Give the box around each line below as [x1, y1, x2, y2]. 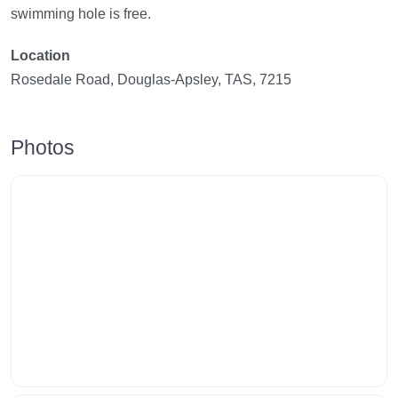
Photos [11, 135, 75, 159]
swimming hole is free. [11, 5, 151, 21]
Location [11, 47, 70, 63]
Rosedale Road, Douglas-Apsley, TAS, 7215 [11, 71, 291, 87]
